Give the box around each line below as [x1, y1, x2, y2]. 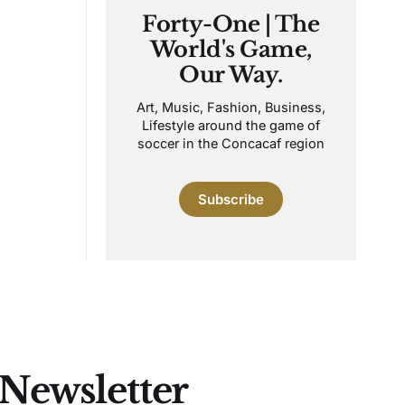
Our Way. [179, 61, 283, 88]
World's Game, [149, 36, 312, 62]
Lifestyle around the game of [141, 118, 320, 133]
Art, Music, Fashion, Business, [136, 99, 325, 115]
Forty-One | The [142, 11, 320, 37]
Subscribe [198, 191, 264, 208]
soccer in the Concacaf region [137, 136, 325, 151]
